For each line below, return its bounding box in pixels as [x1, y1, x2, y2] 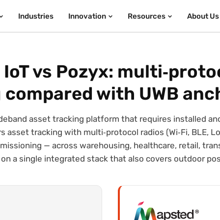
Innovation [68, 11, 106, 21]
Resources [127, 11, 165, 21]
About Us [187, 11, 219, 21]
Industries [18, 11, 54, 21]
